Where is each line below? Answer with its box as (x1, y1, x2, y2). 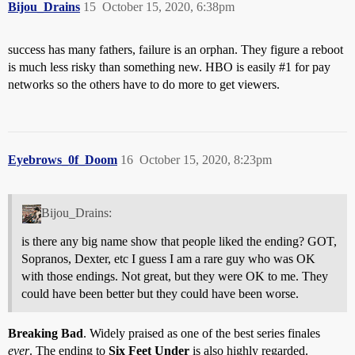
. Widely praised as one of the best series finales (83, 326, 320, 340)
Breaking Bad (8, 326, 83, 340)
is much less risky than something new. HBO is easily (8, 60, 279, 74)
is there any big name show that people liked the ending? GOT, (21, 234, 337, 248)
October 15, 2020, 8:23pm (139, 153, 272, 167)
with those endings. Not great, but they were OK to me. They (21, 269, 328, 283)
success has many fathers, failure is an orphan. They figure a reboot (8, 43, 343, 57)
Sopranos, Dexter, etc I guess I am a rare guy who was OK (21, 251, 315, 265)
